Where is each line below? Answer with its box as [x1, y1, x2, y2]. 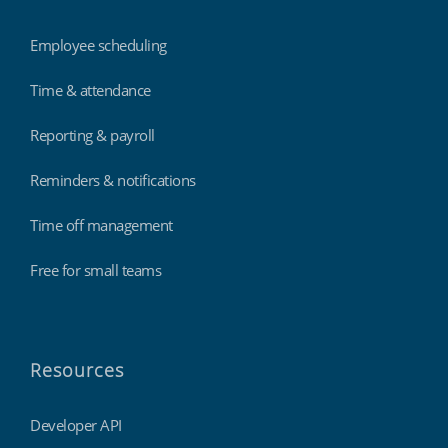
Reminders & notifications [30, 170, 196, 191]
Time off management [30, 215, 173, 236]
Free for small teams [30, 260, 161, 281]
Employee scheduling [30, 35, 167, 56]
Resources [30, 358, 124, 383]
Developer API [30, 415, 122, 436]
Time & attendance [30, 80, 151, 101]
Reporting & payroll [30, 125, 155, 146]
